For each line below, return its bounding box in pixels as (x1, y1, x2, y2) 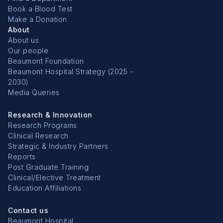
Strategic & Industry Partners (8, 141, 109, 150)
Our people (8, 46, 48, 55)
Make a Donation (8, 14, 67, 23)
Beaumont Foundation (8, 56, 84, 65)
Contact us (8, 206, 48, 215)
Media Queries (8, 88, 60, 97)
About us (8, 35, 39, 44)
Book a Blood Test (8, 4, 73, 13)
